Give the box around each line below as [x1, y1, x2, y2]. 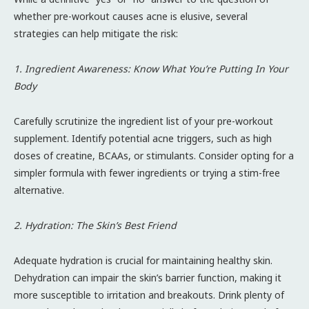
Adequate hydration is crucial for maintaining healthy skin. [14, 253, 272, 267]
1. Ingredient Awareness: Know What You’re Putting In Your [14, 61, 288, 75]
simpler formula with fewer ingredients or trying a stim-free [14, 166, 280, 179]
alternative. [14, 183, 64, 197]
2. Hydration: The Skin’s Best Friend [14, 218, 177, 232]
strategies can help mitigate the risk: [14, 26, 178, 40]
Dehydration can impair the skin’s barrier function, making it [14, 270, 281, 284]
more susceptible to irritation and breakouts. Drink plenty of [14, 288, 284, 301]
